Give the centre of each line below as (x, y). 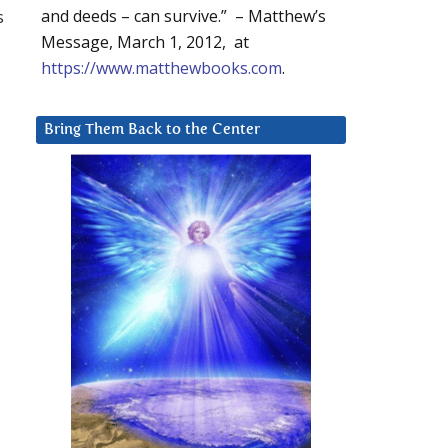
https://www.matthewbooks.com (161, 68)
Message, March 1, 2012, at (145, 42)
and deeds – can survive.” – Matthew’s (183, 16)
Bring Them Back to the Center (152, 130)
